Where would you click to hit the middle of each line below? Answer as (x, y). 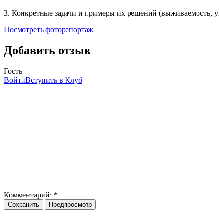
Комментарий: (29, 195)
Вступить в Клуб (54, 80)
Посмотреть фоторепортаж (49, 30)
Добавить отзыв (47, 51)
